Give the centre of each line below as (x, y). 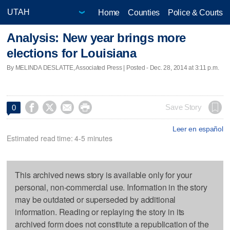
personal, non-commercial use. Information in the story (111, 187)
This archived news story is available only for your (104, 175)
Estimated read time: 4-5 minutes (60, 138)
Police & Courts (195, 12)
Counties (144, 12)
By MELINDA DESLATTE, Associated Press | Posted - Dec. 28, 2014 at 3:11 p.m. (113, 68)
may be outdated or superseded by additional (95, 199)
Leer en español (198, 129)
